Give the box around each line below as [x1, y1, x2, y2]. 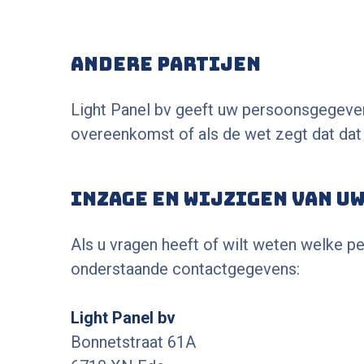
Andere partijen [71, 51, 261, 77]
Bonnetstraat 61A [71, 332, 196, 353]
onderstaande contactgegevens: [71, 259, 300, 279]
